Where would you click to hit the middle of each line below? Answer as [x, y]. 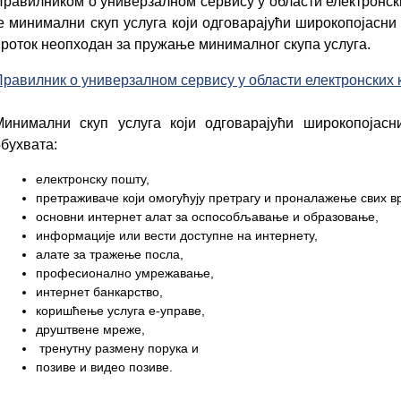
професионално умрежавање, [125, 273]
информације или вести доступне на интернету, [177, 235]
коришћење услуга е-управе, [120, 311]
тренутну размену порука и [117, 348]
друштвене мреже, [90, 329]
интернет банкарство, [99, 292]
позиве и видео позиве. [104, 367]
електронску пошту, [93, 179]
